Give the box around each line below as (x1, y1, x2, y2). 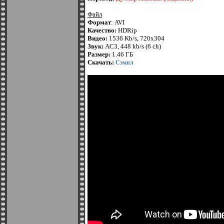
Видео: (87, 34, 109, 42)
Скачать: (87, 58, 115, 66)
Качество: (87, 26, 118, 34)
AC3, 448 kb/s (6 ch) (105, 42, 161, 50)
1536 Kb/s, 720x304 (109, 34, 164, 42)
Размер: (87, 50, 112, 58)
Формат (87, 18, 111, 26)
